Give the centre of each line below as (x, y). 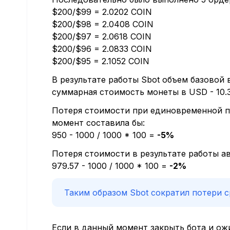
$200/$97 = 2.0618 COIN (102, 37)
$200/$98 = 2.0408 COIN (103, 24)
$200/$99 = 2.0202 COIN (102, 12)
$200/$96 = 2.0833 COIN (102, 49)
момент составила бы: (98, 123)
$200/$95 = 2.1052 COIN (101, 61)
